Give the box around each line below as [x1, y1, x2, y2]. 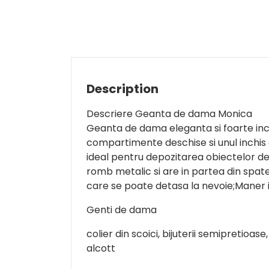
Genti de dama [86, 203, 157, 217]
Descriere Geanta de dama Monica [86, 107, 252, 121]
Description [86, 80, 159, 98]
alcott [86, 241, 115, 256]
